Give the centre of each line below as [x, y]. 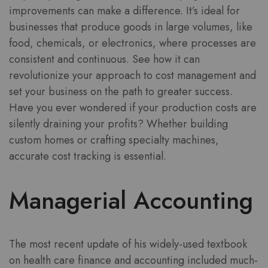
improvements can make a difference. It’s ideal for [124, 11]
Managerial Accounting [131, 200]
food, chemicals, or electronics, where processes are [133, 43]
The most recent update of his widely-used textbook [128, 244]
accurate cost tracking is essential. [88, 156]
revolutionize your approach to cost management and [133, 76]
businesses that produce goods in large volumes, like [131, 27]
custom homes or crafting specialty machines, [114, 140]
